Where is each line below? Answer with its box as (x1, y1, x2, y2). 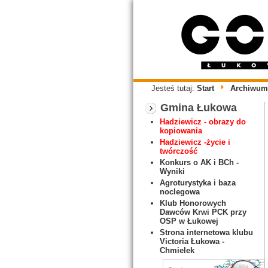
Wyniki (160, 167, 185, 176)
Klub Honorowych (160, 199, 226, 208)
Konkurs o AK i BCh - (160, 158, 239, 167)
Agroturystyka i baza (160, 178, 236, 187)
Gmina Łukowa (160, 102, 237, 114)
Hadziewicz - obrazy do (160, 117, 246, 126)
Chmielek (160, 246, 194, 255)
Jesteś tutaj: (151, 84, 197, 93)
